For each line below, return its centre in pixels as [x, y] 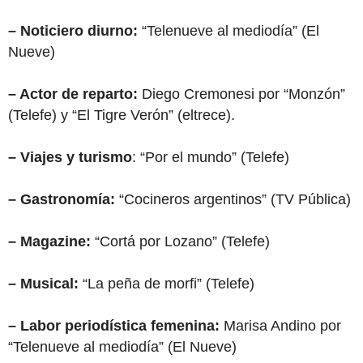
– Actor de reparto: [73, 94]
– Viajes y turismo [70, 157]
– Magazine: [49, 241]
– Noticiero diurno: [73, 31]
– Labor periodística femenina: [114, 326]
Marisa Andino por [280, 326]
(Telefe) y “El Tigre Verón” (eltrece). [122, 115]
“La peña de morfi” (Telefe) [167, 284]
